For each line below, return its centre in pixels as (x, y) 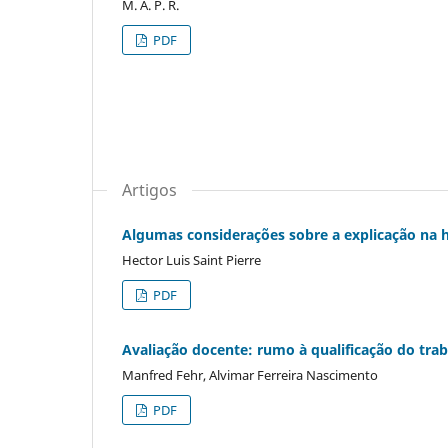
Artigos (149, 190)
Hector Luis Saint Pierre (191, 260)
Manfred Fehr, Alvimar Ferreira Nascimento (250, 375)
